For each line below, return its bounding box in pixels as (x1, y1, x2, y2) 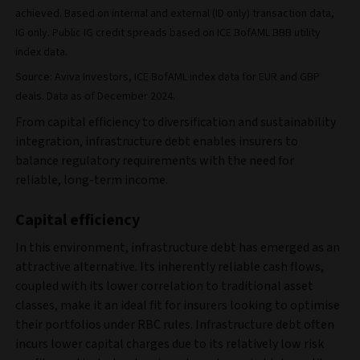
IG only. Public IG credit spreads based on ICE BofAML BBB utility (15, 25, 321, 42)
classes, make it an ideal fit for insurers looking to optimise (15, 297, 340, 315)
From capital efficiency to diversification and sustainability (15, 113, 336, 132)
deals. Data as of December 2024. (15, 88, 175, 105)
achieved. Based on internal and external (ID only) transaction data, (15, 6, 334, 22)
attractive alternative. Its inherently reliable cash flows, (15, 258, 324, 276)
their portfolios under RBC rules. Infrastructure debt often (15, 316, 334, 334)
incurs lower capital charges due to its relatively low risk (15, 335, 324, 354)
